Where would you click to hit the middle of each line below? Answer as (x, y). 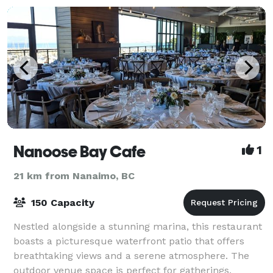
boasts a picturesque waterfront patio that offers (129, 241)
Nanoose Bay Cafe (80, 151)
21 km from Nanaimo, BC (74, 175)
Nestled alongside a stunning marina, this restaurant (138, 226)
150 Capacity (61, 202)
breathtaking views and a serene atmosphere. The (131, 255)
